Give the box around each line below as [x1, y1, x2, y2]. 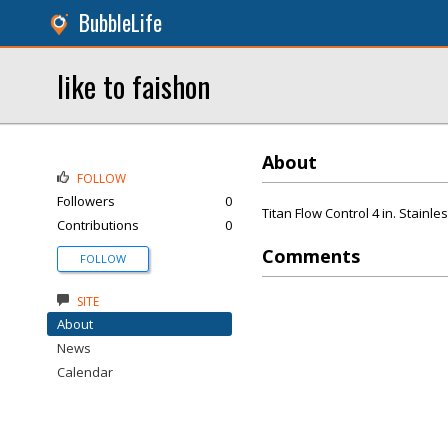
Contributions [57, 216, 139, 234]
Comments [262, 244, 360, 268]
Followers [57, 192, 115, 210]
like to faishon [57, 64, 210, 107]
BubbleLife [79, 7, 162, 38]
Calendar [57, 363, 113, 381]
